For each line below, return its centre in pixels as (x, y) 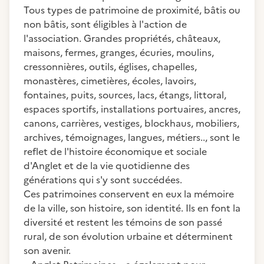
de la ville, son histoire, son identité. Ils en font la (132, 208)
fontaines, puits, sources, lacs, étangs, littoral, (125, 95)
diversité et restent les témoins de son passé (123, 222)
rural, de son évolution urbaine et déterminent (128, 236)
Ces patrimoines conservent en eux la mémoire (129, 194)
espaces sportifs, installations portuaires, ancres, (132, 109)
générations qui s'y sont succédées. (103, 180)
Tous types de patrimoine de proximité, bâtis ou (132, 10)
